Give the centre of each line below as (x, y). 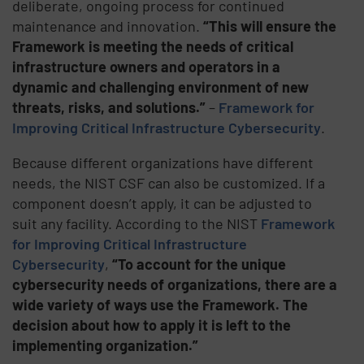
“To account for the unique (199, 264)
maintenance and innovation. (108, 26)
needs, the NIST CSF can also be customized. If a (169, 182)
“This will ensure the (270, 26)
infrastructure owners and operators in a (147, 66)
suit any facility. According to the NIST (137, 223)
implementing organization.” (106, 345)
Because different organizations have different (163, 162)
